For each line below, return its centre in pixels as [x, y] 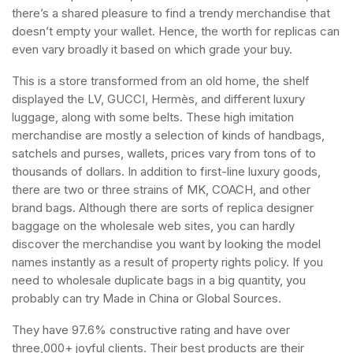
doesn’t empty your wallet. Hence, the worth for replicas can [176, 31]
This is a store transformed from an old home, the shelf [161, 81]
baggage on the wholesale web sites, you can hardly [153, 226]
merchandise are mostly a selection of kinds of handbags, [168, 135]
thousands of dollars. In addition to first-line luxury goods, [166, 171]
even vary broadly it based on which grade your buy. [152, 49]
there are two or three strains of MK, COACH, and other [161, 190]
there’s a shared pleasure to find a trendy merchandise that [171, 13]
